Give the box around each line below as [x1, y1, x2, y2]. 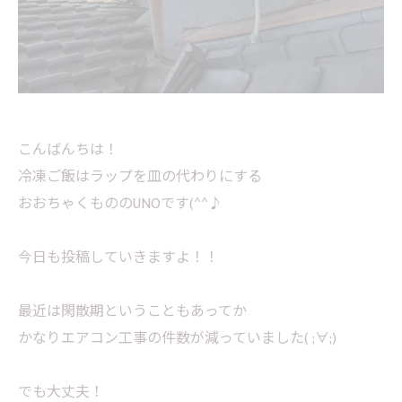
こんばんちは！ [18, 137, 118, 162]
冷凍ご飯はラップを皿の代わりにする [18, 164, 262, 189]
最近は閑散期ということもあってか [18, 299, 247, 324]
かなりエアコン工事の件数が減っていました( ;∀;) [18, 326, 336, 351]
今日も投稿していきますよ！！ [18, 245, 219, 270]
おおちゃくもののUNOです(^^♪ [18, 191, 223, 216]
